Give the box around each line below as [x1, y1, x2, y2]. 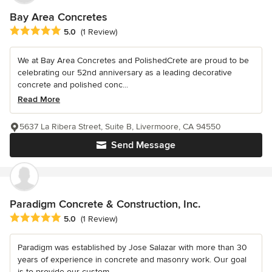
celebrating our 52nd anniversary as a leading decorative [18, 67, 232, 78]
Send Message [111, 138, 175, 151]
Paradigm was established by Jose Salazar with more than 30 [18, 242, 247, 253]
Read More [18, 93, 60, 104]
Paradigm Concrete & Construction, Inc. [10, 197, 200, 211]
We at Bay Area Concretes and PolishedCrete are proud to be [18, 55, 249, 66]
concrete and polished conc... [18, 79, 128, 90]
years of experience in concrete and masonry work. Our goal [18, 254, 246, 265]
